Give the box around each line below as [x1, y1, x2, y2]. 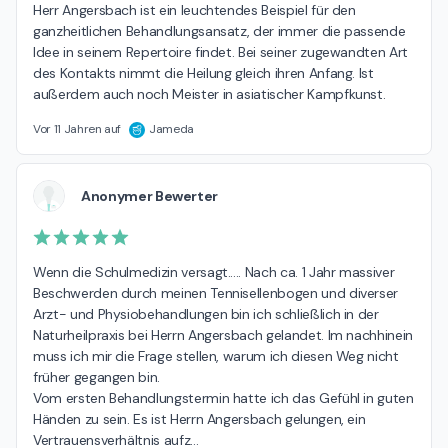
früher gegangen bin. [33, 368, 161, 387]
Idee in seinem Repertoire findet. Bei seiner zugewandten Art [33, 43, 408, 62]
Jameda [149, 121, 194, 138]
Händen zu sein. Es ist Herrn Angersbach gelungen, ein [33, 410, 366, 429]
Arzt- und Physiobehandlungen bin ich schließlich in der [33, 305, 379, 324]
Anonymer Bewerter [81, 186, 219, 205]
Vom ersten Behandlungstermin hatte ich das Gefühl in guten [33, 389, 414, 408]
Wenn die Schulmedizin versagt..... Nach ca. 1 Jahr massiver [33, 263, 395, 282]
